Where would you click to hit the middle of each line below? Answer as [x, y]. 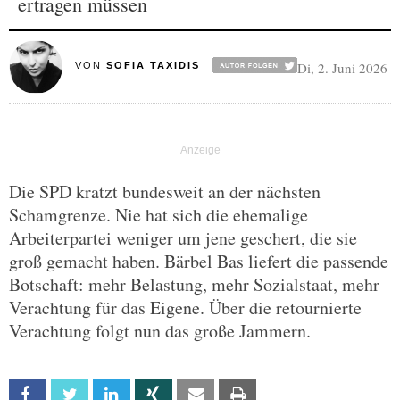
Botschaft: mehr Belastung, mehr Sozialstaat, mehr [194, 284]
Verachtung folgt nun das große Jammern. [160, 331]
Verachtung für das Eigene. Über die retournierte [185, 308]
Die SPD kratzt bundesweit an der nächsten [165, 192]
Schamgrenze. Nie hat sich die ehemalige [158, 215]
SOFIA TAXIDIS [153, 65]
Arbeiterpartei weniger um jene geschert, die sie [183, 238]
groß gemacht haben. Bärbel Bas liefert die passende [199, 261]
